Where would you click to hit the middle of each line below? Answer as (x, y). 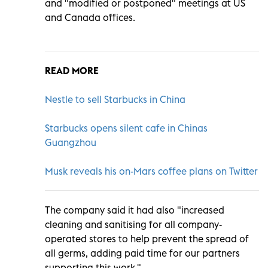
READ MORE (72, 70)
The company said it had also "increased (135, 210)
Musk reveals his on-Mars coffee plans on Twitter (151, 171)
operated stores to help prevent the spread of (147, 238)
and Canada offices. (90, 17)
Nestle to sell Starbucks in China (115, 99)
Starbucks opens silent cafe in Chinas (126, 128)
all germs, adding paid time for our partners (142, 253)
